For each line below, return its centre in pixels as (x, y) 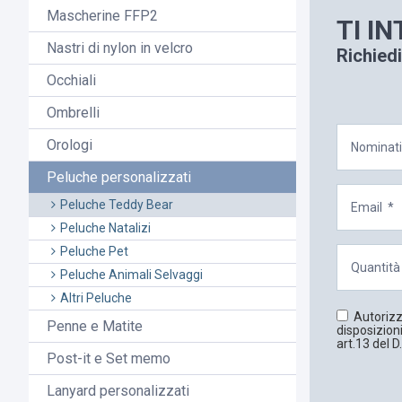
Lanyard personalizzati (118, 391)
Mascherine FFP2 (102, 16)
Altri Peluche (95, 298)
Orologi (70, 145)
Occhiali (71, 81)
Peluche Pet (93, 252)
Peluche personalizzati (119, 178)
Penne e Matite (95, 327)
